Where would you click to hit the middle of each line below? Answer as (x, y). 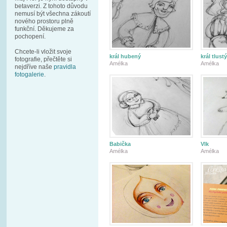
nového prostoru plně (44, 21)
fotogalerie (29, 74)
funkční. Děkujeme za (44, 29)
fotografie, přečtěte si (43, 59)
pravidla (65, 67)
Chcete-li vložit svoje (43, 52)
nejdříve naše (34, 67)
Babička (120, 144)
